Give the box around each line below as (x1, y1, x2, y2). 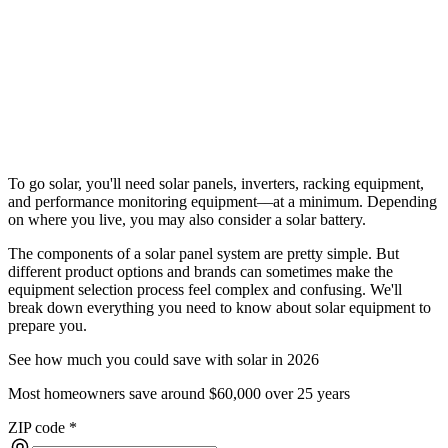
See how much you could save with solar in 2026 (8, 350, 319, 368)
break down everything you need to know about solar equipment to (8, 298, 431, 316)
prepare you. (8, 316, 87, 334)
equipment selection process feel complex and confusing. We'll (8, 280, 402, 298)
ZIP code (8, 418, 65, 436)
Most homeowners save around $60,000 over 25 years (8, 384, 350, 402)
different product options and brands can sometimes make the (8, 262, 393, 280)
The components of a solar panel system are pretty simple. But (8, 244, 399, 262)
